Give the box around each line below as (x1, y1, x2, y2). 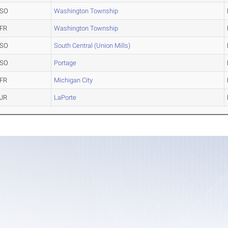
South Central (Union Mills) (54, 42, 131, 49)
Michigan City (54, 76, 93, 84)
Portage (54, 59, 77, 67)
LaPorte (54, 94, 77, 101)
